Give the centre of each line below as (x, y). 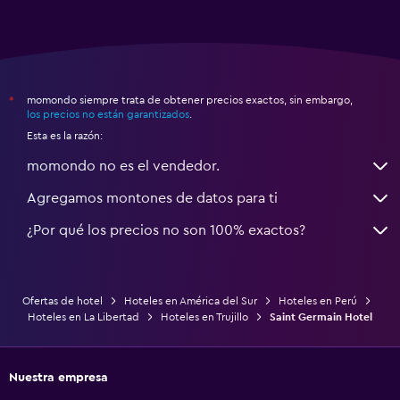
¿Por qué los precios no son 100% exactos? (166, 230)
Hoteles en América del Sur (190, 300)
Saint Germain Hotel (321, 317)
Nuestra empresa (58, 377)
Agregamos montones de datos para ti (152, 198)
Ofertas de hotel (62, 300)
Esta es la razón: (65, 135)
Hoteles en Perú (317, 300)
